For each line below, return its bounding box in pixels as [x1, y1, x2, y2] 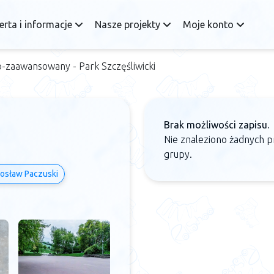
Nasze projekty [95, 19, 163, 30]
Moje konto [183, 19, 236, 30]
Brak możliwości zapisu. [164, 119, 269, 130]
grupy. [164, 149, 192, 160]
